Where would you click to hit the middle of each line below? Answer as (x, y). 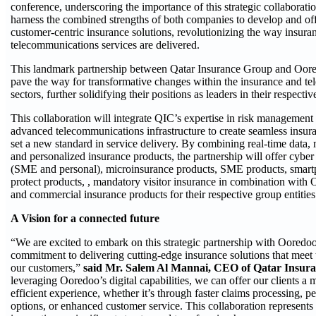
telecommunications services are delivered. (105, 45)
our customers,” (47, 268)
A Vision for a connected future (85, 218)
